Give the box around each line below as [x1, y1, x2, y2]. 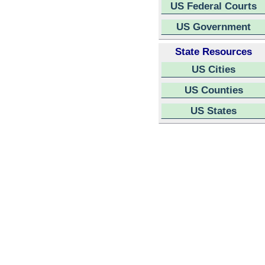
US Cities [192, 63, 235, 75]
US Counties [184, 84, 243, 96]
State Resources [175, 46, 252, 57]
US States [190, 105, 237, 117]
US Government [176, 21, 251, 33]
